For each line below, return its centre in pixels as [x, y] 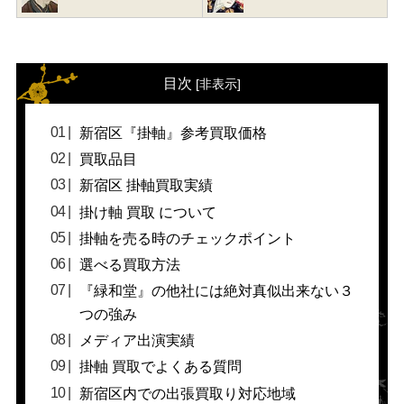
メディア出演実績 [137, 341]
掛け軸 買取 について [148, 212]
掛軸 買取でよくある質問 [161, 367]
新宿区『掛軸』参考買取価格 [173, 133]
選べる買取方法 [130, 264]
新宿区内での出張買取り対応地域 [188, 393]
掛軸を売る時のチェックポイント [188, 238]
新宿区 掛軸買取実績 [146, 186]
